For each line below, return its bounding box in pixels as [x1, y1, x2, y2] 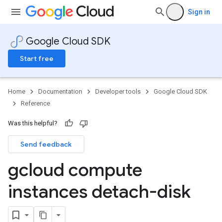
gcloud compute [8, 159, 142, 181]
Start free [20, 54, 54, 63]
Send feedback [20, 140, 72, 149]
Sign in [188, 8, 210, 16]
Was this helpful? [8, 119, 57, 127]
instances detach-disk [8, 180, 191, 203]
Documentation [38, 88, 82, 95]
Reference [21, 100, 50, 107]
